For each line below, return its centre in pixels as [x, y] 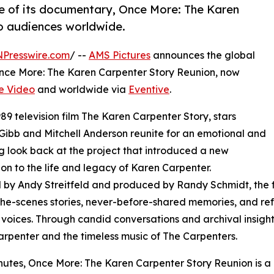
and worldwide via [82, 90]
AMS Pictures [120, 55]
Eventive [149, 90]
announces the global [203, 55]
